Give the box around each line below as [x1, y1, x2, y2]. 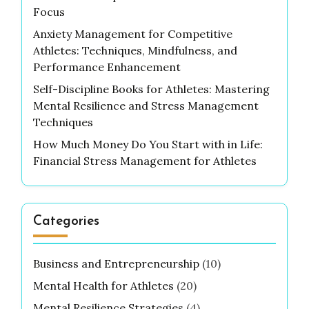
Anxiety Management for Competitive [33, 27, 232, 41]
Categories [33, 215, 99, 229]
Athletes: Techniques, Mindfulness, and [33, 43, 237, 58]
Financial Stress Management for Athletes [33, 154, 257, 168]
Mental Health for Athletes [33, 279, 174, 293]
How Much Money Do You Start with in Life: [33, 137, 263, 152]
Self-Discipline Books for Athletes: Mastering [33, 82, 270, 97]
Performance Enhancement [33, 60, 181, 74]
